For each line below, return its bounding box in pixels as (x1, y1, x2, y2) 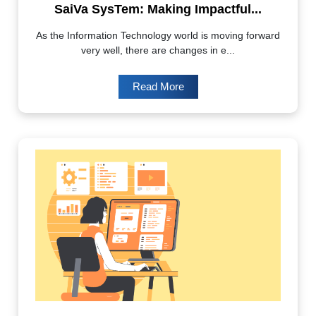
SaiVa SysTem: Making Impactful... (54, 1, 262, 16)
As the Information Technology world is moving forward (36, 29, 280, 41)
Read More (132, 80, 184, 92)
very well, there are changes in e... (81, 44, 235, 56)
